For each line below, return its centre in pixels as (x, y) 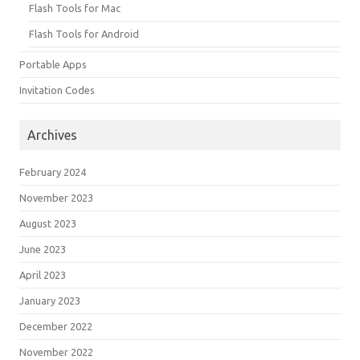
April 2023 (43, 274)
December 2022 (56, 326)
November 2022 (56, 352)
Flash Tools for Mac (75, 8)
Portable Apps (53, 64)
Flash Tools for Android (84, 33)
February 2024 (53, 172)
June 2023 (43, 249)
